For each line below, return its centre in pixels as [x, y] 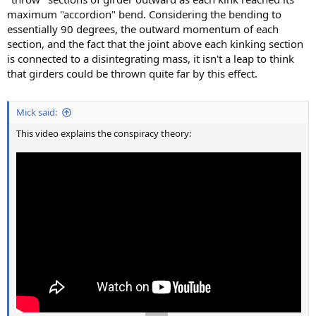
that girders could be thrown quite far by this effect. [132, 73]
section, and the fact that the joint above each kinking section [155, 43]
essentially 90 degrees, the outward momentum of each [143, 29]
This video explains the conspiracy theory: [104, 133]
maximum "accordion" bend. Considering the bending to [144, 14]
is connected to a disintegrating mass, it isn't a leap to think [151, 58]
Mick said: [37, 112]
